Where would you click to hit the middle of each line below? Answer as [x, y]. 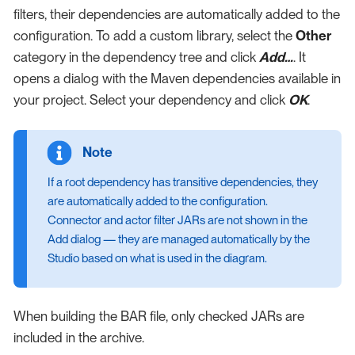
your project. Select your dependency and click [151, 99]
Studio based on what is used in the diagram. [157, 258]
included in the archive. [79, 338]
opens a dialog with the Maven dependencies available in [177, 78]
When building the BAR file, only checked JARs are [159, 317]
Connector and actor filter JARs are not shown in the [177, 220]
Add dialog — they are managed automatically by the [178, 239]
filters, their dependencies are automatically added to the [177, 14]
